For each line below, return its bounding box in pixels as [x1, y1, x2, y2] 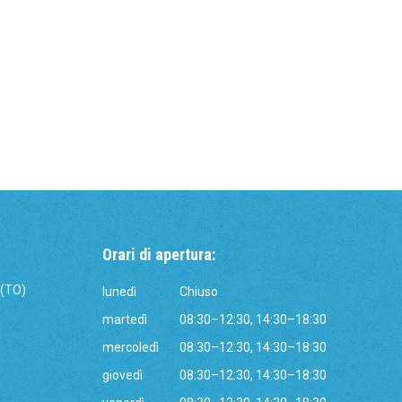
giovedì [101, 368, 143, 382]
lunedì [101, 284, 136, 299]
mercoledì [101, 340, 159, 354]
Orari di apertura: [101, 245, 215, 264]
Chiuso [179, 284, 218, 299]
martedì [101, 312, 147, 327]
